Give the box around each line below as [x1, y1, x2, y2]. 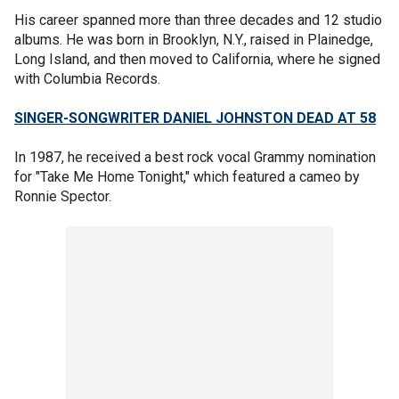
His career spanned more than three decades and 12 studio [14, 11, 382, 28]
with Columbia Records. [14, 69, 160, 87]
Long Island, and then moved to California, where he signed [14, 50, 380, 68]
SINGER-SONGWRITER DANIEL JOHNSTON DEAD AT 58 [14, 109, 376, 126]
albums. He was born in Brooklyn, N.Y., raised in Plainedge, [14, 30, 373, 48]
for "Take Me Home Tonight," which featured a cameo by [14, 167, 360, 185]
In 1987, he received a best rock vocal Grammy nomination [14, 148, 376, 166]
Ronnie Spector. [14, 187, 111, 205]
